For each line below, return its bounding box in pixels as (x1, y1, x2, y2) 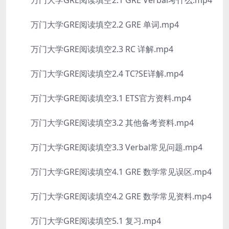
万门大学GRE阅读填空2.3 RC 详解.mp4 (14, 43, 173, 55)
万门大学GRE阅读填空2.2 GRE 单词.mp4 (14, 19, 179, 30)
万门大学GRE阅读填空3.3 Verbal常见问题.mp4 (14, 142, 202, 153)
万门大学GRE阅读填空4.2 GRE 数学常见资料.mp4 (14, 191, 212, 202)
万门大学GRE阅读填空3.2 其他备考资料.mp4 (14, 117, 194, 128)
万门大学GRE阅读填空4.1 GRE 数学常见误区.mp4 (14, 166, 212, 177)
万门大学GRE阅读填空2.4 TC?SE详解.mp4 (14, 68, 184, 79)
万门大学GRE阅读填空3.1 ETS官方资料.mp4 (14, 93, 191, 104)
